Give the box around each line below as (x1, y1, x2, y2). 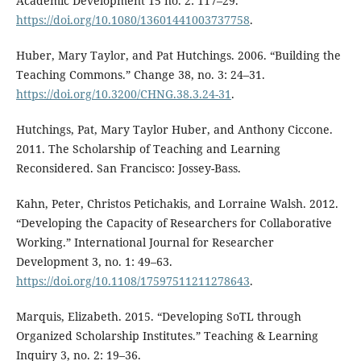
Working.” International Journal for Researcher (15, 234, 274, 251)
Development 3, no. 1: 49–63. (15, 254, 172, 270)
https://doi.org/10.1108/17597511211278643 (15, 273, 250, 289)
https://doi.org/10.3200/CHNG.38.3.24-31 (15, 86, 231, 102)
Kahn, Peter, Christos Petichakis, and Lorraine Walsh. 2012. (15, 196, 338, 212)
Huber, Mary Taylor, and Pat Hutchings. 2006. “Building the (15, 48, 341, 64)
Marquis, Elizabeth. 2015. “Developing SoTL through (15, 309, 301, 325)
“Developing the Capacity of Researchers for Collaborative (15, 215, 332, 231)
